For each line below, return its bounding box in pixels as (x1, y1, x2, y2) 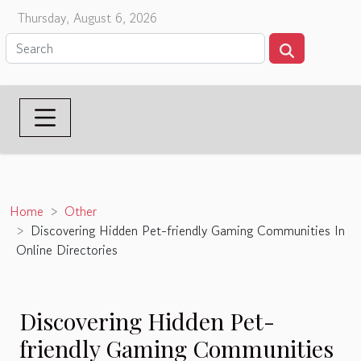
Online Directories (16, 239, 118, 259)
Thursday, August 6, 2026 (18, 8, 157, 27)
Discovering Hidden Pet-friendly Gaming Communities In (31, 220, 345, 240)
